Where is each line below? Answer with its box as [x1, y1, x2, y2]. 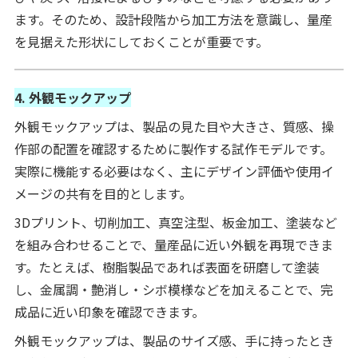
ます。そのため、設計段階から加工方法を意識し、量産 [14, 9, 332, 29]
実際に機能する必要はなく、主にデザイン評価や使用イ [14, 161, 334, 181]
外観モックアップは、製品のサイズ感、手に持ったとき [14, 330, 334, 350]
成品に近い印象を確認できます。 [14, 301, 205, 321]
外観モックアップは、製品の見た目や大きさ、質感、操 [14, 116, 334, 136]
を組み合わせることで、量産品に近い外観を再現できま [14, 234, 333, 254]
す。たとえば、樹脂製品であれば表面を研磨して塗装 [14, 257, 320, 276]
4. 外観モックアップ [14, 87, 131, 107]
